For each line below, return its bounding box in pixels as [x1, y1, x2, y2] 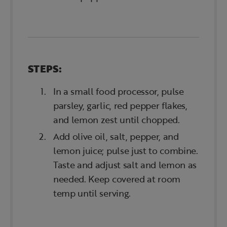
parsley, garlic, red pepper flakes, [53, 99, 187, 112]
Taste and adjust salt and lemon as [53, 158, 197, 172]
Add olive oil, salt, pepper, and [53, 130, 179, 143]
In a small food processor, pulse [53, 85, 184, 98]
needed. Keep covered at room [53, 172, 181, 186]
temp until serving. [53, 186, 131, 200]
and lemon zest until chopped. [53, 113, 180, 127]
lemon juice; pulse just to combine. [53, 144, 198, 158]
